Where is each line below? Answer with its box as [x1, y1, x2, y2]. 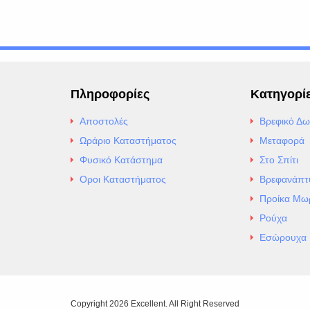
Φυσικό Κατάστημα [80, 154, 163, 165]
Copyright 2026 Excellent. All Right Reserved [71, 299, 239, 309]
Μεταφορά [259, 135, 304, 146]
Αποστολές [80, 116, 128, 127]
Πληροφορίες [71, 86, 149, 102]
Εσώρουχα [259, 232, 307, 243]
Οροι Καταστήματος [80, 174, 166, 185]
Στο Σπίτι [259, 154, 298, 165]
